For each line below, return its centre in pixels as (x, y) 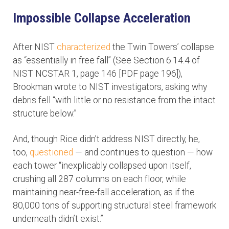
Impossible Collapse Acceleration (102, 18)
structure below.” (45, 114)
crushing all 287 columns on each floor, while (99, 179)
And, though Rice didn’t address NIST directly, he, (106, 139)
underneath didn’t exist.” (58, 219)
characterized (84, 47)
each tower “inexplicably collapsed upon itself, (102, 166)
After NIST (35, 47)
